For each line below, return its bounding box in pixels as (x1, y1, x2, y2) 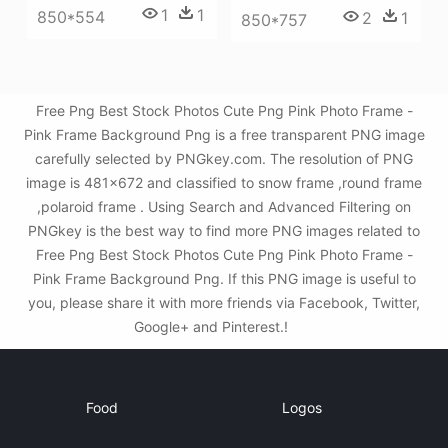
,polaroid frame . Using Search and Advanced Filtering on (37, 198, 411, 215)
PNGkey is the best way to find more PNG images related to (28, 222, 420, 239)
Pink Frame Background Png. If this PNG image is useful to (32, 270, 416, 287)
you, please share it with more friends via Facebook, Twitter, (28, 294, 420, 311)
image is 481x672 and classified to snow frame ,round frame (26, 174, 422, 191)
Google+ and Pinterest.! (134, 318, 292, 335)
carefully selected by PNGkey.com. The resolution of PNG (35, 150, 413, 167)
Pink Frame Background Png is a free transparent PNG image (23, 126, 425, 143)
